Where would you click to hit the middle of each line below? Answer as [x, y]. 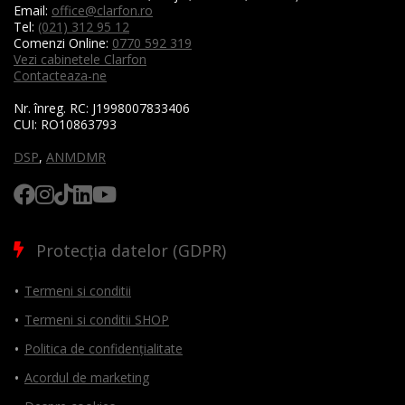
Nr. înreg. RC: [51, 108]
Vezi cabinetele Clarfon [80, 60]
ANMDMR [76, 157]
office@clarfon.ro [102, 11]
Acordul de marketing [87, 378]
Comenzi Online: [63, 43]
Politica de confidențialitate [104, 349]
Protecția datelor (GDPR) [131, 251]
